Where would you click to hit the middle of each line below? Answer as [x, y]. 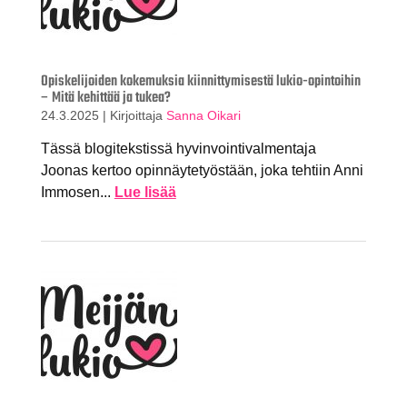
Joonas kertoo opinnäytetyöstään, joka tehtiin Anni [202, 170]
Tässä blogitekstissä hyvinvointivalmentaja [178, 148]
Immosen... [77, 192]
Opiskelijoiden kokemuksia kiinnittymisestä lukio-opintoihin [200, 82]
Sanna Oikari [203, 116]
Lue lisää [145, 192]
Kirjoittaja [138, 116]
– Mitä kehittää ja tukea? [105, 99]
